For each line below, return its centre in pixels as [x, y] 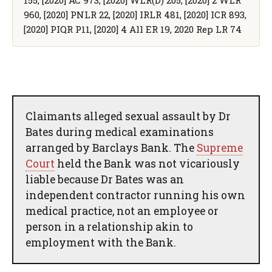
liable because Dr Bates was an [105, 179]
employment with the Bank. [101, 242]
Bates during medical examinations [120, 132]
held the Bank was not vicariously [147, 163]
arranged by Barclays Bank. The [111, 148]
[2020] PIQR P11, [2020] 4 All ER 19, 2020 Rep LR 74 [132, 29]
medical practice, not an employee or [122, 211]
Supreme [220, 148]
